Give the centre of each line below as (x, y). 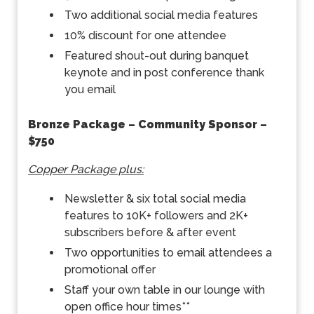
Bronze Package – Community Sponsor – (148, 125)
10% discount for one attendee (145, 35)
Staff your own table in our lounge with (165, 289)
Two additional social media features (161, 15)
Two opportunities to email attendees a (168, 253)
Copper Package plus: (86, 170)
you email (90, 89)
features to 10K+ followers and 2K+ (156, 216)
